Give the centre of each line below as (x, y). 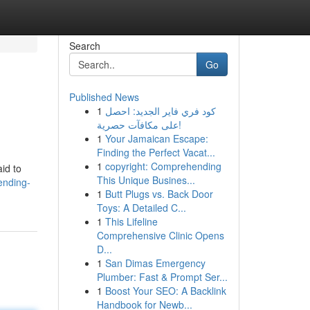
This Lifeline (131, 221)
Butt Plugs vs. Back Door (159, 194)
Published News (104, 97)
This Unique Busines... (146, 180)
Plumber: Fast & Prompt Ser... (162, 277)
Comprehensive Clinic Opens (160, 235)
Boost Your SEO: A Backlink (165, 291)
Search (84, 46)
